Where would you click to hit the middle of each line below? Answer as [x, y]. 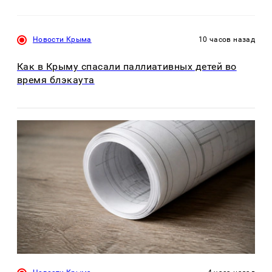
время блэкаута [56, 80]
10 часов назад [226, 40]
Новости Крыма [62, 40]
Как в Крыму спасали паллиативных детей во [127, 67]
